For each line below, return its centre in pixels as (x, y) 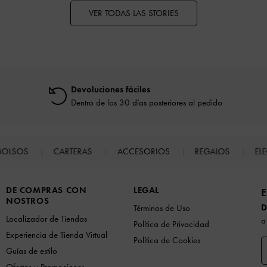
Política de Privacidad (171, 224)
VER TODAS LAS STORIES (133, 13)
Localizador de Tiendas (46, 218)
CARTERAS (74, 151)
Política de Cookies (167, 240)
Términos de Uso (162, 208)
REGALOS (213, 151)
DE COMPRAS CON (46, 190)
